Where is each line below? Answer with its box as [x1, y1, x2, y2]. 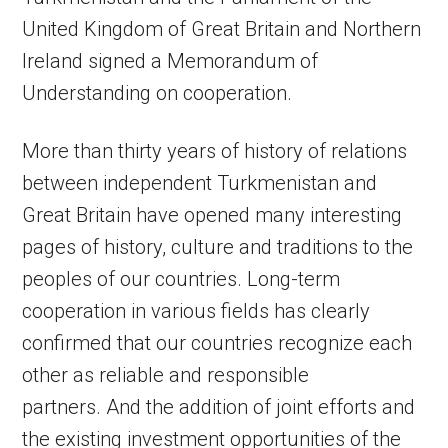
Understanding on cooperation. [22, 81, 293, 106]
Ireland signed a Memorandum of [22, 49, 319, 74]
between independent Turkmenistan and [22, 171, 378, 196]
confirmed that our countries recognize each [22, 331, 413, 356]
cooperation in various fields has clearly [22, 299, 371, 324]
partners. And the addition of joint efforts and [22, 395, 416, 420]
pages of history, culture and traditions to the [22, 235, 414, 260]
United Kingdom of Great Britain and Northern [22, 17, 422, 42]
